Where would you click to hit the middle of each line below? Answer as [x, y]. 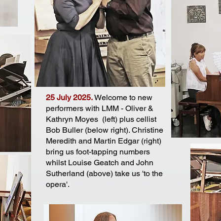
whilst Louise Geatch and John [100, 163]
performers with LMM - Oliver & [100, 108]
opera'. [59, 184]
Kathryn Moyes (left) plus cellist [101, 119]
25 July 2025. [69, 97]
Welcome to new [123, 97]
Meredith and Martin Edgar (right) [104, 141]
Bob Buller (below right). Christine [105, 130]
